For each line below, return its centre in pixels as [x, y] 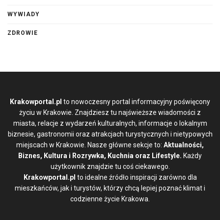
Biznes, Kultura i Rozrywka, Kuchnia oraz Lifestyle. [100, 155]
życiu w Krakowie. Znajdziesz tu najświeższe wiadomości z [110, 112]
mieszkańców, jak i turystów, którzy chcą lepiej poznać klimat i [110, 188]
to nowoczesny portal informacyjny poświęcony [136, 101]
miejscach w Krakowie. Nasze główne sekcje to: [90, 145]
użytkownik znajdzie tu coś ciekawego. [110, 166]
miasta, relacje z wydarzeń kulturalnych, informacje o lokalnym [110, 123]
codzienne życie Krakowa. [110, 199]
